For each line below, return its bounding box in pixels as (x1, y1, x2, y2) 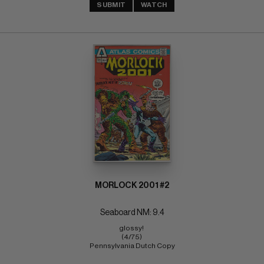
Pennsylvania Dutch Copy (89, 242, 175, 249)
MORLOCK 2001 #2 (95, 181, 169, 190)
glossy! (119, 224, 145, 232)
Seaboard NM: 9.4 (100, 208, 164, 217)
